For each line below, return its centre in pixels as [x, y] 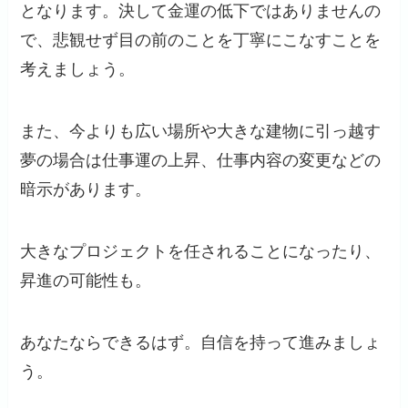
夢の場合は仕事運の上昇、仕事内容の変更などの [201, 160]
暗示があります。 [86, 189]
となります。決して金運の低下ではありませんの [201, 11]
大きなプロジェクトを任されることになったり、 [201, 251]
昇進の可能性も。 [86, 280]
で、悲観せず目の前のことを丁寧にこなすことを [201, 41]
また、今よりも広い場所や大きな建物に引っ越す [201, 131]
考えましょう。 [78, 70]
